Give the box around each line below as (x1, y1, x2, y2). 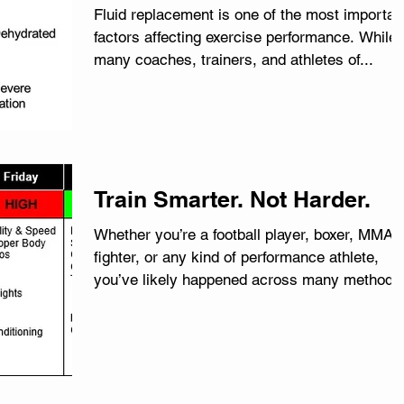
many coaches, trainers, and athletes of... (94, 50, 373, 69)
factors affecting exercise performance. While (94, 28, 397, 46)
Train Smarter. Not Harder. (94, 186, 371, 213)
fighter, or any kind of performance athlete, (94, 248, 379, 266)
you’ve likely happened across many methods (94, 271, 401, 289)
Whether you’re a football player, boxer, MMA (94, 225, 393, 243)
